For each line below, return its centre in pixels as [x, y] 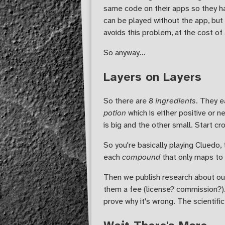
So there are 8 [129, 101]
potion [115, 113]
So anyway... [125, 53]
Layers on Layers [152, 77]
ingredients [176, 101]
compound [141, 157]
